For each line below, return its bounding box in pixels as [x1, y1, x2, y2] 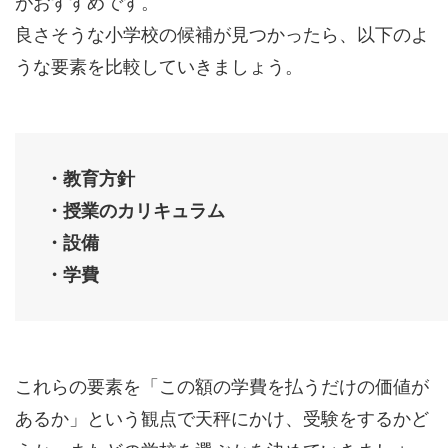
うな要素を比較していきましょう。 [15, 57, 303, 78]
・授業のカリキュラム [45, 201, 225, 222]
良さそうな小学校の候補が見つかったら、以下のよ [15, 25, 429, 46]
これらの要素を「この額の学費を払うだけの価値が [15, 377, 429, 398]
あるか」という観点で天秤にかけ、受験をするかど [15, 409, 429, 430]
